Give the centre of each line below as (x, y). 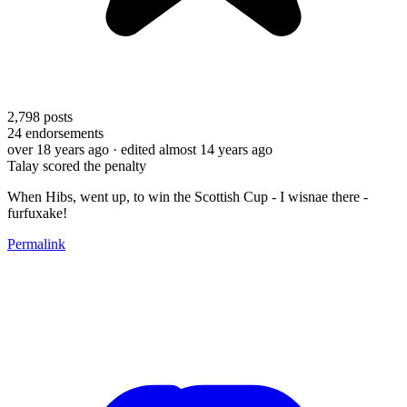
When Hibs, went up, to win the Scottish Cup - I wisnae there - (188, 196)
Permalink (36, 243)
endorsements (63, 133)
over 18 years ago (58, 149)
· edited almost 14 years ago (193, 149)
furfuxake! (37, 213)
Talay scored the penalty (77, 165)
